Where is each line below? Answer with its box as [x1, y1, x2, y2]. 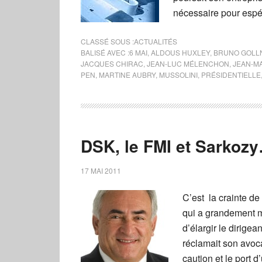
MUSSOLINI [159, 70, 198, 80]
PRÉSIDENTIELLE [201, 70, 261, 80]
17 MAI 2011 [81, 166, 121, 175]
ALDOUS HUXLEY [151, 47, 210, 57]
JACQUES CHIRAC [81, 58, 143, 68]
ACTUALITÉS [134, 36, 177, 46]
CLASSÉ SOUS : [81, 36, 134, 46]
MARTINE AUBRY [99, 70, 156, 80]
